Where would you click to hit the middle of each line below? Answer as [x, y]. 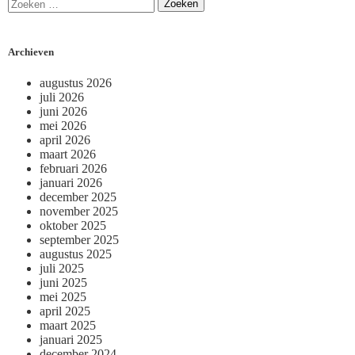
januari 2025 [71, 339]
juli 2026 [62, 97]
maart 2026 [68, 154]
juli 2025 [62, 268]
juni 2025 [63, 282]
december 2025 [78, 197]
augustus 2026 [76, 82]
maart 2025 [68, 325]
